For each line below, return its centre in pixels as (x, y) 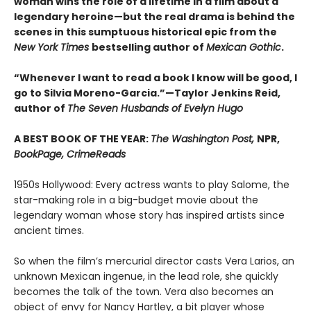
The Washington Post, (204, 139)
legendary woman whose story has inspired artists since (149, 216)
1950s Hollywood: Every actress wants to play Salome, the (152, 185)
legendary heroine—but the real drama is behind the (154, 17)
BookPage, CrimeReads (70, 154)
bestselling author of (149, 48)
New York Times (53, 48)
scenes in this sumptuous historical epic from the (145, 32)
